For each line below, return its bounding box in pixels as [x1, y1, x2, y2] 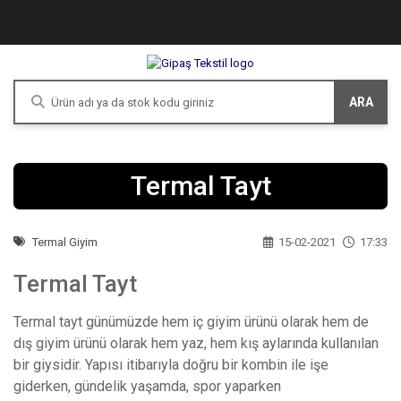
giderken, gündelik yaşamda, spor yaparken [13, 378, 281, 396]
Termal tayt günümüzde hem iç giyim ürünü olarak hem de [13, 313, 369, 331]
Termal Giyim [32, 235, 98, 250]
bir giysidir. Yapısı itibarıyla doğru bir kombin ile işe [13, 356, 328, 374]
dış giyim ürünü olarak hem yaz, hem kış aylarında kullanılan [13, 335, 379, 353]
